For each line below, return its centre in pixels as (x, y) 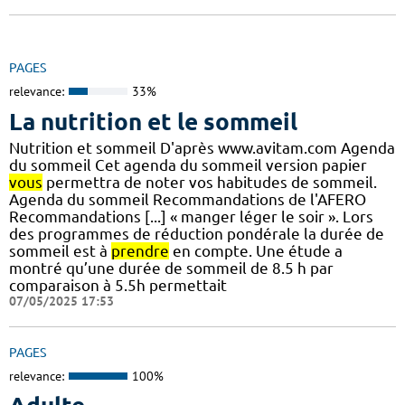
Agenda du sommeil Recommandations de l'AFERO (188, 199)
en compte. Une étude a (256, 250)
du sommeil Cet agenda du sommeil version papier (188, 165)
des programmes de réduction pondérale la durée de (197, 233)
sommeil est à (60, 250)
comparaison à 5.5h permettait (118, 285)
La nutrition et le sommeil (153, 121)
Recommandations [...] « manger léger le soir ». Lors (191, 216)
